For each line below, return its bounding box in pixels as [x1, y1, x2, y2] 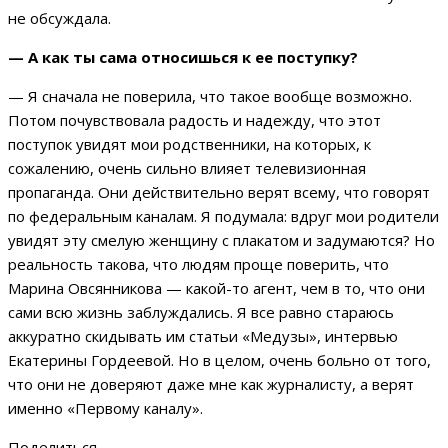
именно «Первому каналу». [8, 398, 207, 419]
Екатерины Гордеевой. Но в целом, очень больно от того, [8, 350, 431, 371]
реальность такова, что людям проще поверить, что [8, 254, 389, 275]
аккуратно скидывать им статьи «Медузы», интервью [8, 326, 398, 347]
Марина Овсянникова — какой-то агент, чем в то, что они [8, 278, 425, 299]
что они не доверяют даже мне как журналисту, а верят [8, 374, 414, 395]
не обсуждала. [8, 8, 115, 29]
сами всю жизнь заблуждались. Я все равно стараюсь [8, 302, 394, 323]
